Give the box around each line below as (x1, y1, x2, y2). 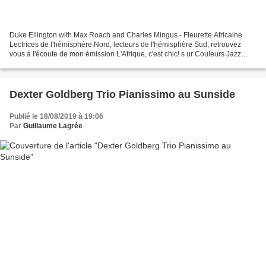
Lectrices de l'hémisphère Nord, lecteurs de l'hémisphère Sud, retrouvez (9, 40, 241, 49)
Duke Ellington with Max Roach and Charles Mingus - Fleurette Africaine (9, 30, 242, 39)
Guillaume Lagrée (23, 121, 83, 130)
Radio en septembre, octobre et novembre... (9, 59, 151, 68)
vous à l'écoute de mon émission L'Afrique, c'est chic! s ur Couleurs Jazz (9, 49, 241, 58)
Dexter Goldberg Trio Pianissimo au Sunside (9, 88, 235, 100)
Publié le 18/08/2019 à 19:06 (9, 112, 103, 121)
